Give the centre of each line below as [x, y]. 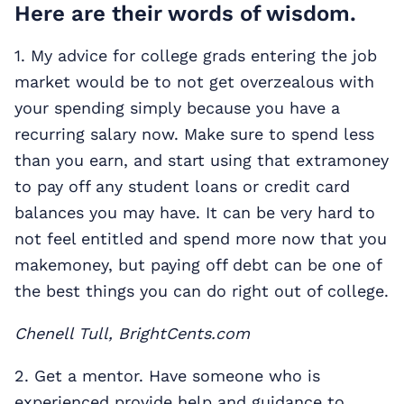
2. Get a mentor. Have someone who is [167, 375]
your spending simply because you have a [177, 107]
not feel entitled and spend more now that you [201, 238]
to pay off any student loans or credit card [182, 186]
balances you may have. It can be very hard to [195, 212]
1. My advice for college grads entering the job [196, 55]
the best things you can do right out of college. [202, 290]
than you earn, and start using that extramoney [202, 160]
